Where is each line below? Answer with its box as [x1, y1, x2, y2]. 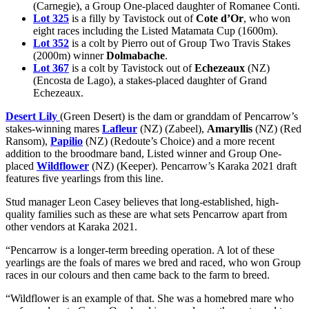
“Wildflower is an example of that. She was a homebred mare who [6, 292, 294, 305]
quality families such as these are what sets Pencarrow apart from [6, 208, 287, 221]
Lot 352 [33, 37, 69, 50]
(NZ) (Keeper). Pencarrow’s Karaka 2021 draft [89, 160, 297, 172]
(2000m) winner [33, 50, 106, 62]
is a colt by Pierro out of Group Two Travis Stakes [69, 37, 290, 50]
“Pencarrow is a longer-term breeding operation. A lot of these [6, 244, 275, 257]
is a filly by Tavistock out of [69, 12, 196, 25]
